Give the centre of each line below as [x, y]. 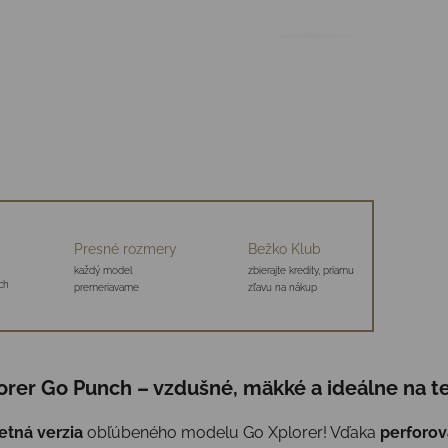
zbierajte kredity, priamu [301, 271]
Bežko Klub [285, 249]
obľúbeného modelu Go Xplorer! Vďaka [231, 432]
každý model [104, 271]
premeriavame [107, 288]
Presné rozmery [126, 249]
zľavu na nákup [283, 288]
